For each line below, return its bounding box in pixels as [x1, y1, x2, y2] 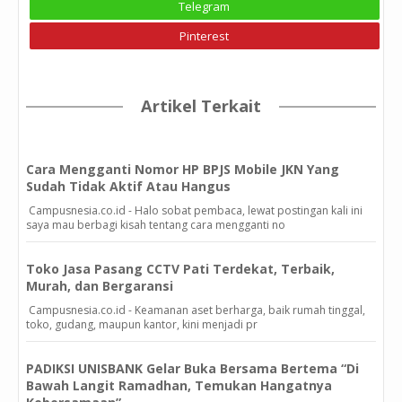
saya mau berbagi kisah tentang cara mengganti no [26, 216, 285, 232]
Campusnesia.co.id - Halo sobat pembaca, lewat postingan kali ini [26, 202, 363, 218]
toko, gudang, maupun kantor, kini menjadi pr [26, 316, 258, 332]
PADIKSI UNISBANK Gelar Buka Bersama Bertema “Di [26, 359, 359, 377]
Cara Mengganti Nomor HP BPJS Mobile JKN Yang [26, 160, 339, 178]
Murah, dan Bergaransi [26, 276, 173, 294]
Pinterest [179, 28, 230, 45]
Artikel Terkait [141, 94, 261, 117]
